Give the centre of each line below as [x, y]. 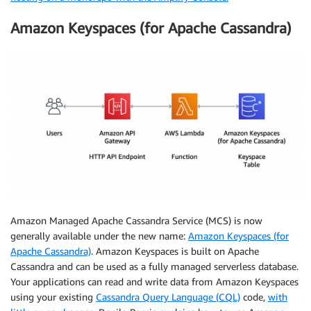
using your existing [53, 296]
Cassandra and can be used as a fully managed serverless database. [154, 266]
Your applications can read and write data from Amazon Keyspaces [154, 281]
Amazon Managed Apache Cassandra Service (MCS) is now [136, 220]
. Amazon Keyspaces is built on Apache [175, 251]
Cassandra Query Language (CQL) [168, 296]
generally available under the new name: [99, 235]
